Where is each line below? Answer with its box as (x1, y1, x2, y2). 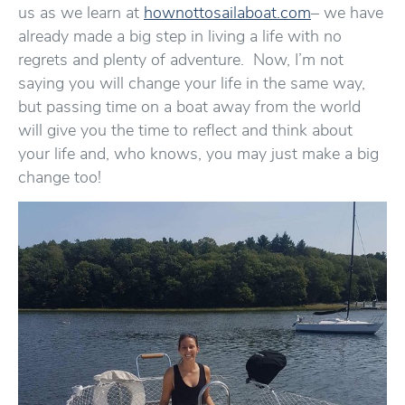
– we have (311, 2, 383, 24)
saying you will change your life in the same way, (18, 72, 365, 94)
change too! (18, 166, 101, 188)
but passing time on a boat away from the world (18, 96, 361, 118)
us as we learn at (18, 2, 144, 24)
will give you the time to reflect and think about (18, 119, 353, 141)
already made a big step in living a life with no (18, 25, 342, 47)
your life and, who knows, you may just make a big (18, 143, 379, 165)
